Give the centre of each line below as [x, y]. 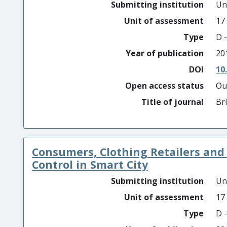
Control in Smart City [90, 164]
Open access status [164, 86]
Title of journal [173, 102]
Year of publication [165, 53]
